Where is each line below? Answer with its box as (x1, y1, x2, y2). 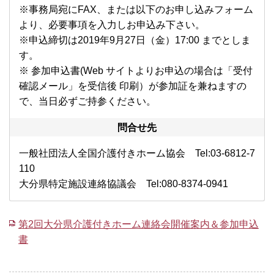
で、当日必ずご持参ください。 (19, 96, 156, 107)
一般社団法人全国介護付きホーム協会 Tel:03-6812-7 (19, 148, 255, 159)
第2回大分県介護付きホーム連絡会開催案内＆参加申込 (18, 219, 259, 230)
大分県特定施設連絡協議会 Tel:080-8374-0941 (19, 179, 228, 190)
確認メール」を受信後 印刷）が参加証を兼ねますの (19, 81, 246, 92)
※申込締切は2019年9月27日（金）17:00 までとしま (19, 35, 251, 46)
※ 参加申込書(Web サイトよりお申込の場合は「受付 (19, 65, 253, 76)
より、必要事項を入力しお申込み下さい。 (19, 20, 205, 31)
